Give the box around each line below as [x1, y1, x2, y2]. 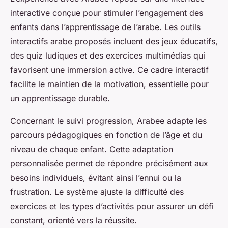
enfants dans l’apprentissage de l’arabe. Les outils [10, 22, 201, 33]
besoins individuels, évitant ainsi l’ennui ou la [10, 173, 181, 183]
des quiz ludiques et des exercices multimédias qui [10, 50, 205, 61]
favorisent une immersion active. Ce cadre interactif [10, 65, 209, 75]
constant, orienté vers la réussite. [10, 215, 137, 226]
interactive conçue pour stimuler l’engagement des [10, 8, 203, 18]
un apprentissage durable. [10, 93, 110, 104]
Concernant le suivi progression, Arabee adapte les [10, 116, 207, 126]
